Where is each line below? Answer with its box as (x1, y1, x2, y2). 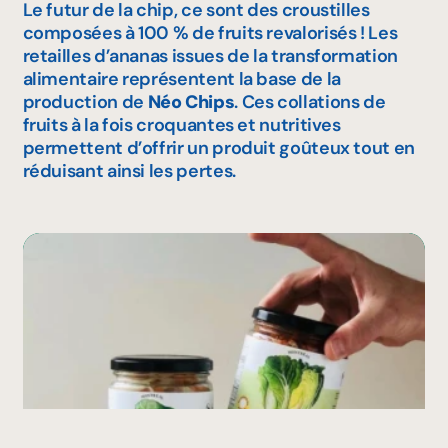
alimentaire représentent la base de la (22, 66, 341, 91)
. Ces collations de (234, 89, 386, 114)
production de (22, 89, 148, 114)
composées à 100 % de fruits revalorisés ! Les (22, 20, 398, 45)
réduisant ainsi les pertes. (22, 158, 236, 183)
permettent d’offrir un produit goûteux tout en (22, 135, 415, 160)
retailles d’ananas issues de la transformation (22, 43, 398, 68)
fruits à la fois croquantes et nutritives (22, 112, 341, 137)
